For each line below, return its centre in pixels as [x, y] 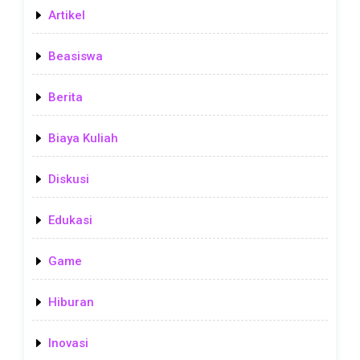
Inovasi [68, 343]
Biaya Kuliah [83, 138]
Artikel [67, 15]
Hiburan [71, 302]
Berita [65, 97]
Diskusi [69, 179]
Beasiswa [76, 56]
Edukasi [70, 220]
